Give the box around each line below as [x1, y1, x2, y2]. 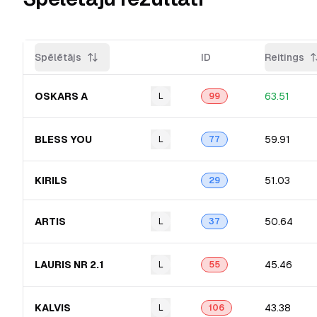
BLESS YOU [35, 134, 92, 145]
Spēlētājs [35, 52, 81, 63]
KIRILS [35, 175, 67, 186]
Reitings [265, 52, 304, 63]
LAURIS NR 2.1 [35, 259, 104, 270]
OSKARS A [35, 91, 88, 102]
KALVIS [35, 302, 71, 313]
